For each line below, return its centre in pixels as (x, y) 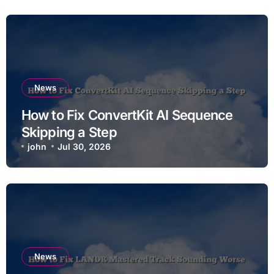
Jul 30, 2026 (84, 146)
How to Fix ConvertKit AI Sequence (127, 115)
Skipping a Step (69, 132)
